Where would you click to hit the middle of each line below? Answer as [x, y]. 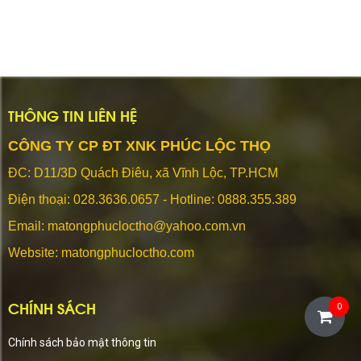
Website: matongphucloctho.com [101, 252]
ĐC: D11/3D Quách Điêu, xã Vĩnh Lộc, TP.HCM [143, 172]
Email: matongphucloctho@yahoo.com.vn [127, 226]
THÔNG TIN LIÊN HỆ [73, 114]
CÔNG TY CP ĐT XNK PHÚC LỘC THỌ [139, 145]
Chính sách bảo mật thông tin [82, 342]
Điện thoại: [41, 199]
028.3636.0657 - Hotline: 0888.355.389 [185, 199]
